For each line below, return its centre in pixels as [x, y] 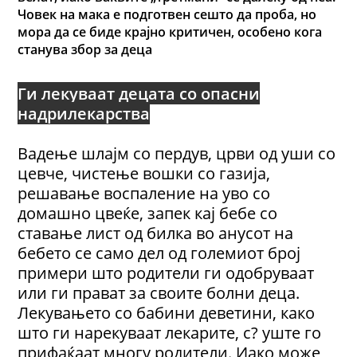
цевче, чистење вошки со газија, [144, 173]
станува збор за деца [85, 50]
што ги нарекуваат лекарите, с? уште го [170, 333]
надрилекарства [84, 114]
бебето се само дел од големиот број [159, 253]
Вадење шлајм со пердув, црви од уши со [177, 153]
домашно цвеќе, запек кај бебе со [148, 213]
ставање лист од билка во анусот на [156, 233]
